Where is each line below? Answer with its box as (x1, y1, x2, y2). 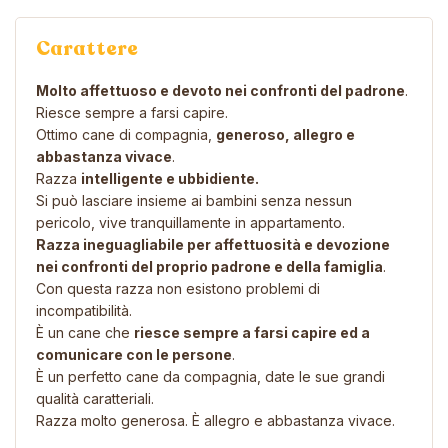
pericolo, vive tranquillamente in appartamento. (36, 213, 345, 231)
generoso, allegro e (216, 125, 355, 143)
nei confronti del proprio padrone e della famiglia (36, 257, 383, 275)
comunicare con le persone (36, 345, 232, 363)
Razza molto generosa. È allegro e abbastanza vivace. (36, 411, 395, 429)
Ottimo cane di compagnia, (36, 125, 216, 143)
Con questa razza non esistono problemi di (36, 279, 320, 297)
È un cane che (36, 323, 134, 341)
